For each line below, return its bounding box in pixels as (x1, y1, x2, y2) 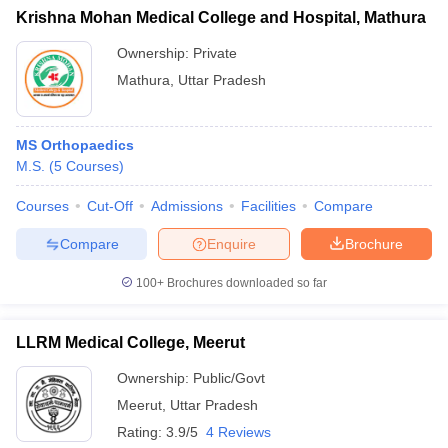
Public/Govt (193, 370, 265, 386)
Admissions (151, 198, 223, 214)
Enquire (207, 235, 256, 252)
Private (193, 45, 237, 61)
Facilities (241, 198, 296, 214)
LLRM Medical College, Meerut (16, 334, 245, 351)
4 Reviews (206, 424, 271, 440)
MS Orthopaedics (16, 137, 134, 153)
